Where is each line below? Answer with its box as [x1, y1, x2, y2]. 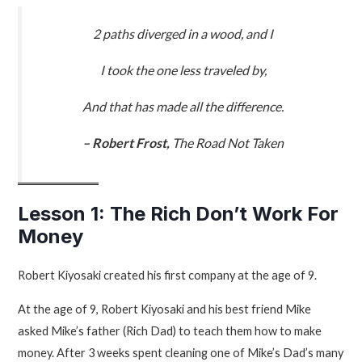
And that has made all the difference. [82, 98, 284, 114]
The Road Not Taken [172, 134, 284, 150]
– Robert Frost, [82, 134, 172, 150]
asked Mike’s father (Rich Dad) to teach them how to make [18, 323, 322, 338]
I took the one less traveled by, [99, 61, 267, 78]
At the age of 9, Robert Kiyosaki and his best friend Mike [18, 301, 312, 316]
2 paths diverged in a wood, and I [93, 25, 273, 41]
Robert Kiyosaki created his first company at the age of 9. [18, 268, 318, 283]
